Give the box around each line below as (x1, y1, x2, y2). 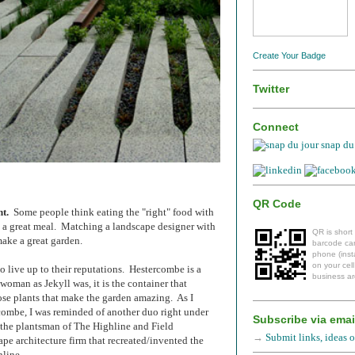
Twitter (253, 82, 289, 95)
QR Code (253, 197, 301, 210)
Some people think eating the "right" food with (9, 205, 214, 218)
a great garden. (20, 234, 87, 246)
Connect (253, 120, 299, 134)
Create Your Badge (253, 50, 326, 60)
